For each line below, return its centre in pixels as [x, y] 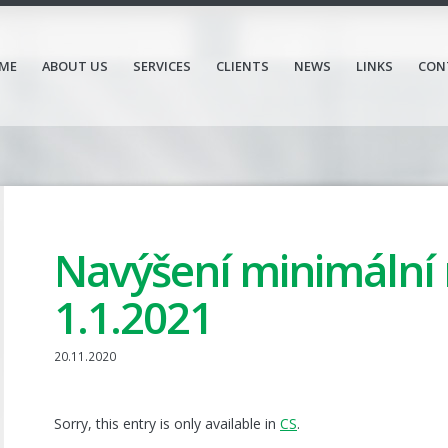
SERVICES [162, 66]
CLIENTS [242, 66]
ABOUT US [75, 66]
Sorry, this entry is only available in [167, 423]
